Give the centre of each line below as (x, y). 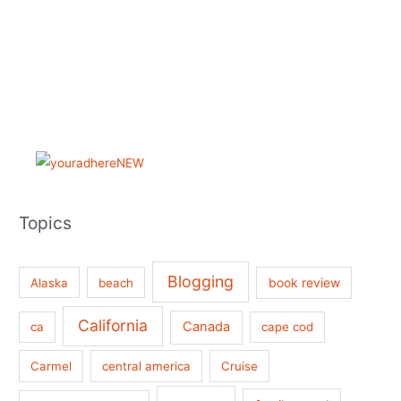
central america (147, 366)
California (112, 326)
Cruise (240, 366)
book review (304, 282)
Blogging (201, 281)
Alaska (50, 282)
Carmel (51, 366)
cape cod (288, 327)
